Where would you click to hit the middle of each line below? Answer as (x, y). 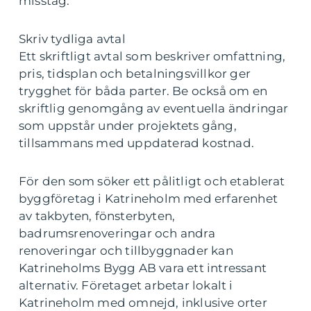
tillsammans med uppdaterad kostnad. (137, 143)
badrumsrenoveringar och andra (117, 234)
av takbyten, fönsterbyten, (97, 216)
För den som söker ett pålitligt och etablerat (152, 182)
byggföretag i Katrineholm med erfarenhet (149, 199)
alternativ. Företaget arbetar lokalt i (126, 286)
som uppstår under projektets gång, (128, 126)
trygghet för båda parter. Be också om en (143, 91)
